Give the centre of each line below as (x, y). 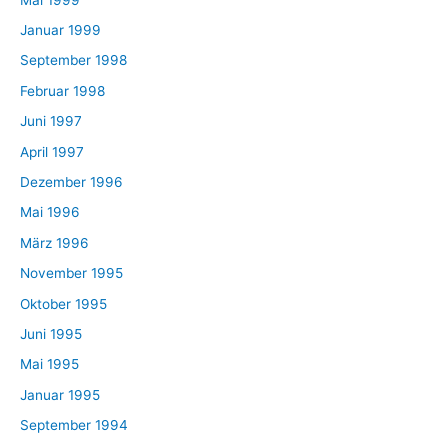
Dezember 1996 (71, 181)
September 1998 (73, 60)
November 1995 (71, 273)
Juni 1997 (51, 121)
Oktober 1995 (63, 303)
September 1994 (74, 425)
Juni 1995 (51, 333)
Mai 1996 (50, 212)
